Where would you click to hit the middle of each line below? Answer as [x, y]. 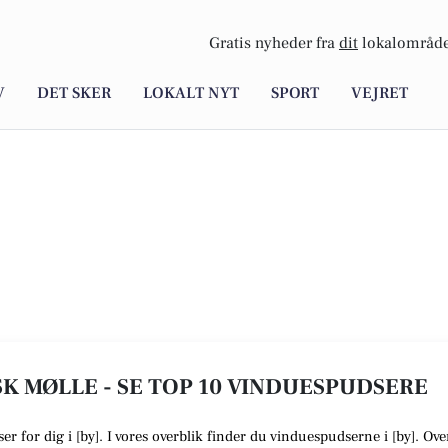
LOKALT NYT [191, 93]
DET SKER [74, 93]
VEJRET [379, 93]
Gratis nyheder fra [274, 43]
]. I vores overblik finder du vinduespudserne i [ [245, 436]
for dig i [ [48, 436]
